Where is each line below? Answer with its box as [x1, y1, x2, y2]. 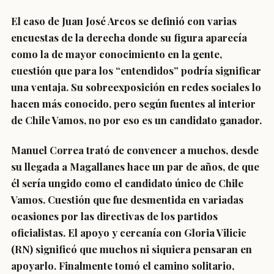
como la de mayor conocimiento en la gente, [11, 47, 222, 61]
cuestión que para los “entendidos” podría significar [11, 64, 261, 77]
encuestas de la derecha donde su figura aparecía [11, 31, 247, 44]
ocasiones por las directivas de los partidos [11, 209, 218, 223]
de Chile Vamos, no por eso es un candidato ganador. [11, 113, 262, 127]
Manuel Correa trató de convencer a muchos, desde [11, 143, 259, 157]
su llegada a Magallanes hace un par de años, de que [11, 160, 259, 173]
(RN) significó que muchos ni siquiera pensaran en [11, 242, 252, 256]
